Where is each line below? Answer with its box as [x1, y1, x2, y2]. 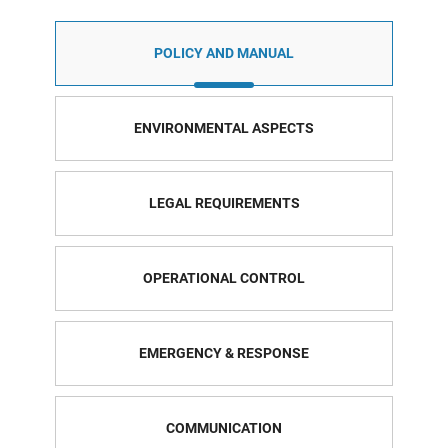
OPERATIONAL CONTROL [143, 269, 305, 286]
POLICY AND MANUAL [154, 44, 294, 61]
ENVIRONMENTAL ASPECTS [134, 119, 314, 136]
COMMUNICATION [166, 419, 282, 436]
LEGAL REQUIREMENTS [148, 194, 300, 211]
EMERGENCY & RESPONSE [139, 344, 309, 361]
